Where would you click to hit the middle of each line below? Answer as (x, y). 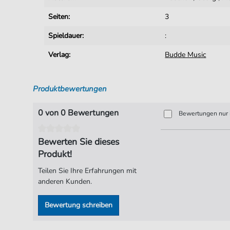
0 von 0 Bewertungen (78, 113)
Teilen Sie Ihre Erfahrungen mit (87, 170)
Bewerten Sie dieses (78, 141)
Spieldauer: (66, 36)
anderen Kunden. (65, 181)
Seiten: (59, 17)
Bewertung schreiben (78, 205)
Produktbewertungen (70, 89)
